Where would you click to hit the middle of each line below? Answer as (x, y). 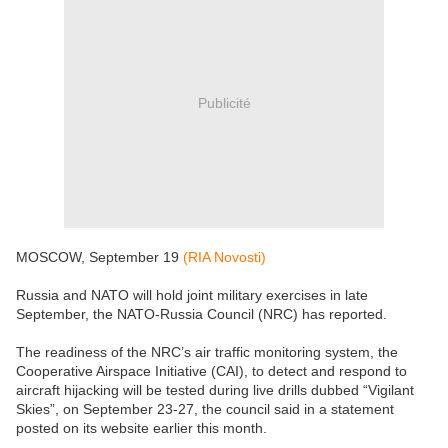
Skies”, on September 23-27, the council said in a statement (205, 409)
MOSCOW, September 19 (97, 257)
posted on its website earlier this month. (141, 428)
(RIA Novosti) (222, 257)
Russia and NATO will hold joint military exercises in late (192, 295)
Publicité (224, 102)
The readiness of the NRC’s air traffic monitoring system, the (207, 352)
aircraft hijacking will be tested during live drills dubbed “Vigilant (215, 390)
